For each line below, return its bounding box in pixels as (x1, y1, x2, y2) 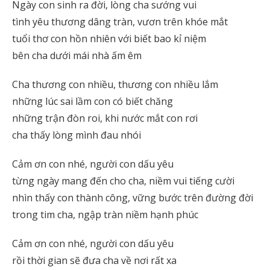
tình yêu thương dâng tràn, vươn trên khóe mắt (12, 15, 228, 28)
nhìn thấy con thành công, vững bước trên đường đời (12, 191, 253, 204)
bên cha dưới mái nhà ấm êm (12, 49, 142, 62)
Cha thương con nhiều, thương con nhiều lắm (12, 78, 218, 91)
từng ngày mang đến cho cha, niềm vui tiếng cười (12, 174, 234, 187)
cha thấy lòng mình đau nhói (12, 128, 141, 142)
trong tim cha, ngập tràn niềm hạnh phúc (12, 208, 198, 221)
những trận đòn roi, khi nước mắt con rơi (12, 111, 198, 125)
